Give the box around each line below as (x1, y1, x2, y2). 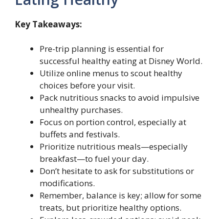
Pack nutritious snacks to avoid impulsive (40, 92, 199, 104)
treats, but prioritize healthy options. (40, 202, 181, 214)
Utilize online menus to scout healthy (40, 67, 182, 79)
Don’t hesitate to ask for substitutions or (40, 165, 194, 177)
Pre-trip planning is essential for (40, 43, 164, 55)
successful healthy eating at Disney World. (40, 55, 202, 67)
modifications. (40, 177, 95, 189)
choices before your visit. (40, 80, 135, 91)
